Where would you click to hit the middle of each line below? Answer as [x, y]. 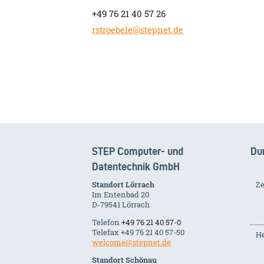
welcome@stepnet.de [132, 242]
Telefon [107, 222]
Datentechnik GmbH [136, 166]
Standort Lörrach [123, 184]
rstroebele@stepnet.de [138, 29]
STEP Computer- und [138, 151]
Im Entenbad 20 [121, 194]
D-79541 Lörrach [121, 204]
